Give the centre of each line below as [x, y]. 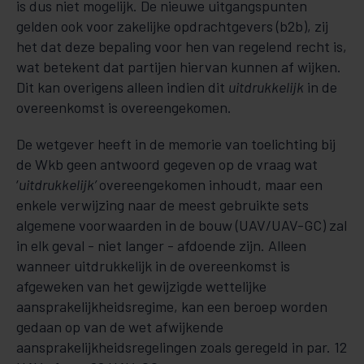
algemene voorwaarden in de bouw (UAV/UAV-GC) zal [182, 225]
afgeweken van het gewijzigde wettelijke [141, 286]
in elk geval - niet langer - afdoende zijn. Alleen [161, 245]
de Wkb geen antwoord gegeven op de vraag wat [167, 164]
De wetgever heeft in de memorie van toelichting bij [176, 144]
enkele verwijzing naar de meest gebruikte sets [162, 205]
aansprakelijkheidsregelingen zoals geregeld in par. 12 [182, 347]
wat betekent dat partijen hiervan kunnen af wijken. [179, 67]
